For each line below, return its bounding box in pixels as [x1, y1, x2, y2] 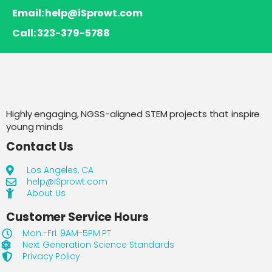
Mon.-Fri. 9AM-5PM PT [22, 226, 112, 239]
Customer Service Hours [6, 208, 149, 225]
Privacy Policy [22, 250, 80, 262]
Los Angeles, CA [27, 163, 93, 176]
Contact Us [6, 138, 73, 155]
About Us [27, 186, 66, 199]
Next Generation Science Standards [22, 238, 174, 251]
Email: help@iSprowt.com [12, 5, 143, 20]
